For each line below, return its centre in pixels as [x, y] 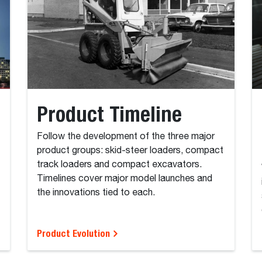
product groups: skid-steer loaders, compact [130, 151]
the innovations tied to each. [96, 193]
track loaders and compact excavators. [120, 165]
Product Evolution [75, 233]
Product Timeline [110, 113]
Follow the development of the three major [126, 137]
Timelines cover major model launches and [125, 179]
